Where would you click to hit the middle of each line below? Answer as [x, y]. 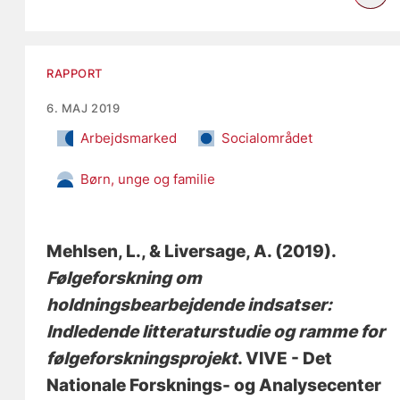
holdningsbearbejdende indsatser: [190, 304]
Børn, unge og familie [148, 179]
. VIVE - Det [285, 358]
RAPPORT [75, 73]
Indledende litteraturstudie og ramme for [216, 331]
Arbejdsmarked [129, 137]
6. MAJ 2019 [83, 108]
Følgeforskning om [125, 278]
